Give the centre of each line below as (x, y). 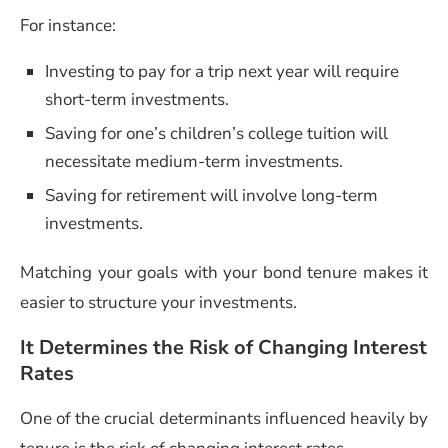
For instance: (68, 25)
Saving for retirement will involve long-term (211, 195)
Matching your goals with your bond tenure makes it (224, 272)
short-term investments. (137, 99)
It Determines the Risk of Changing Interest (223, 347)
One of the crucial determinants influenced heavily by (224, 418)
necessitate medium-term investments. (194, 161)
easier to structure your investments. (158, 302)
